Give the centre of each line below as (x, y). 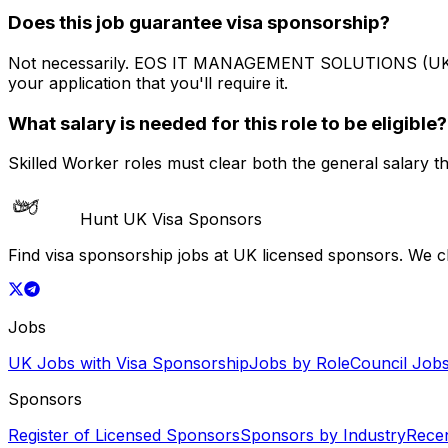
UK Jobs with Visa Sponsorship (128, 363)
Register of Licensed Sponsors (124, 435)
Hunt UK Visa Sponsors (171, 219)
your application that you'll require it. (148, 82)
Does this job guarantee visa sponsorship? (199, 23)
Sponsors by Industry (323, 435)
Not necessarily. (71, 62)
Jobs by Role (299, 363)
